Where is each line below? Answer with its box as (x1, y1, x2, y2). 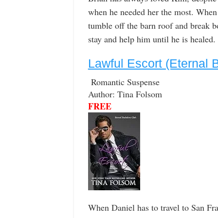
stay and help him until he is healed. (88, 33, 216, 45)
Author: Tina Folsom (88, 88, 162, 100)
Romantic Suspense (88, 76, 160, 88)
